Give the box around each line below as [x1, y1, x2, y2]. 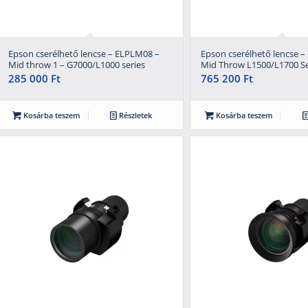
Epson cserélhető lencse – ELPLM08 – [8, 47, 159, 60]
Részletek [116, 109, 152, 120]
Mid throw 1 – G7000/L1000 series [8, 58, 145, 71]
